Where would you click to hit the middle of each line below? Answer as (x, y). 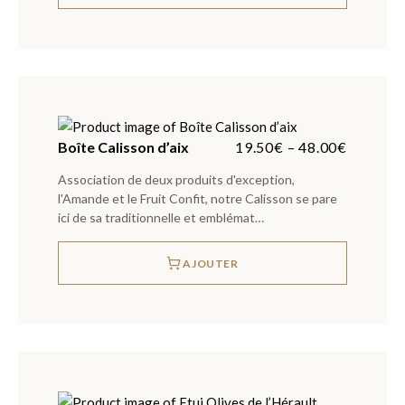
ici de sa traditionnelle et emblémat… (161, 217)
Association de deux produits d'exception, (176, 179)
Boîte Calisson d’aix (123, 147)
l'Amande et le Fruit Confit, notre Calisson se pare (198, 198)
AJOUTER (211, 263)
